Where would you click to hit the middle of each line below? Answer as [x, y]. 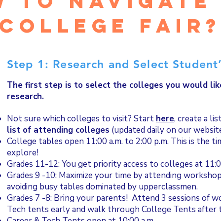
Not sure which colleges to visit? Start [81, 119]
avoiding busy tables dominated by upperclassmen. [102, 187]
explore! [24, 153]
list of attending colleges [58, 130]
